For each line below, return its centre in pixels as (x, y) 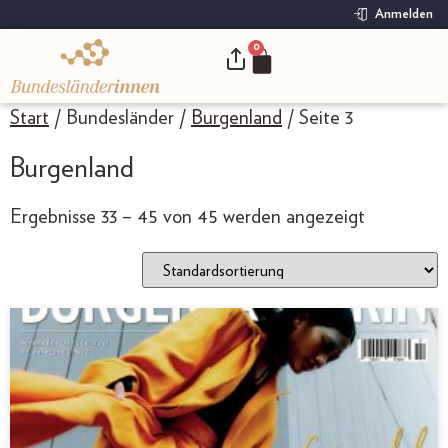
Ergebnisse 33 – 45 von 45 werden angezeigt (187, 217)
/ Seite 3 (317, 118)
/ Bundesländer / (120, 118)
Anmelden (404, 14)
